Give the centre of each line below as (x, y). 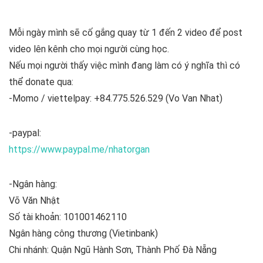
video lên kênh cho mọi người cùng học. (89, 49)
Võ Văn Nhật (34, 200)
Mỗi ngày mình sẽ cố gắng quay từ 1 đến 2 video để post (126, 33)
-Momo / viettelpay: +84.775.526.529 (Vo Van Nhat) (116, 98)
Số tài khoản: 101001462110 (68, 217)
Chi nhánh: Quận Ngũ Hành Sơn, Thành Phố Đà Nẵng (113, 250)
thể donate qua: (41, 82)
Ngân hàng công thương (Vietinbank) (83, 233)
